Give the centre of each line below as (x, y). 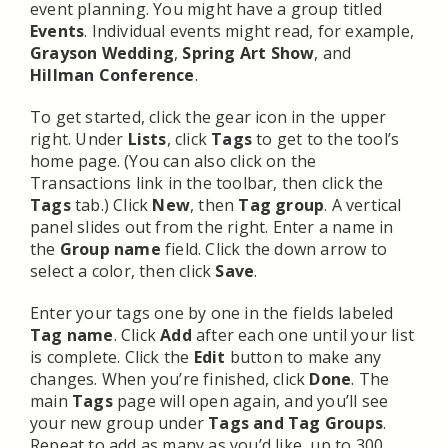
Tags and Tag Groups (296, 423)
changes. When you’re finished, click (170, 379)
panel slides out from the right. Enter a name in (212, 227)
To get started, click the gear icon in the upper (208, 117)
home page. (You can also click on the (173, 161)
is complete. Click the (112, 357)
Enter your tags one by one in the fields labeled (212, 313)
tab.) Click (111, 205)
